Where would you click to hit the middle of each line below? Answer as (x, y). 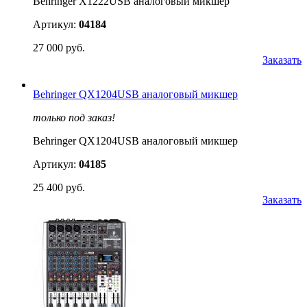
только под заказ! (74, 117)
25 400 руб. (59, 187)
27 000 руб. (59, 47)
